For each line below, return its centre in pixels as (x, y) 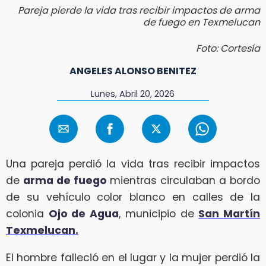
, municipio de (159, 214)
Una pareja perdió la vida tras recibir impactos (133, 164)
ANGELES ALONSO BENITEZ (133, 71)
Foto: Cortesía (228, 48)
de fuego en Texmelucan (202, 22)
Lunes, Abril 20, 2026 (133, 94)
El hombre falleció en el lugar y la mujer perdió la (133, 257)
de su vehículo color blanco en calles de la (133, 197)
